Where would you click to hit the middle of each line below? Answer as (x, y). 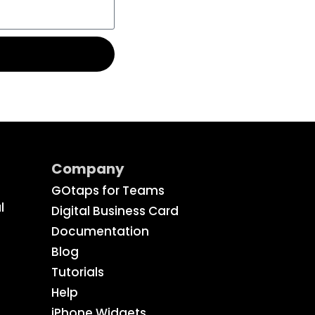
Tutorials (77, 272)
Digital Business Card (115, 211)
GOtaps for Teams (108, 190)
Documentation (100, 231)
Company (88, 168)
